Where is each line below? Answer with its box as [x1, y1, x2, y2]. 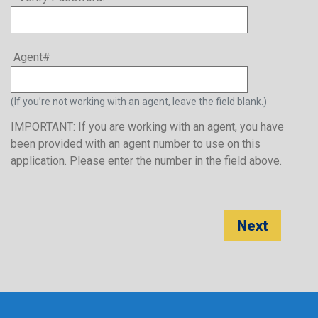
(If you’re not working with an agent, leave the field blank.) [11, 95, 267, 107]
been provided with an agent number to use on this [11, 136, 261, 150]
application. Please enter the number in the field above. [11, 153, 282, 168]
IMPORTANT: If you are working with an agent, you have [11, 119, 284, 133]
